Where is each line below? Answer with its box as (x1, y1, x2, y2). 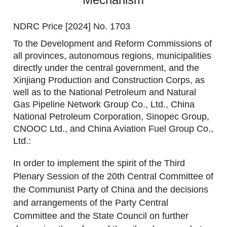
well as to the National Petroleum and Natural (13, 87, 197, 98)
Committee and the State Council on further (13, 211, 189, 221)
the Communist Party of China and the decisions (13, 184, 209, 195)
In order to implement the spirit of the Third (13, 158, 185, 169)
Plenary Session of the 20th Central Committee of (13, 171, 214, 182)
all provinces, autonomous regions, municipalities (13, 51, 212, 61)
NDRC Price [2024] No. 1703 (13, 21, 131, 32)
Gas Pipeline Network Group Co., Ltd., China (13, 99, 195, 110)
